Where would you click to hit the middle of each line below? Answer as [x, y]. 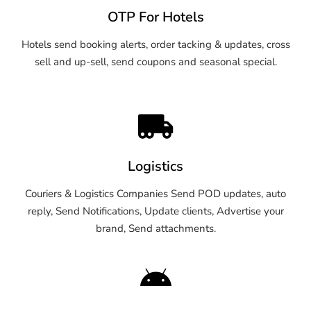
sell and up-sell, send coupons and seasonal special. [155, 61]
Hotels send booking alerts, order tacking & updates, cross [155, 44]
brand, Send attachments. [155, 228]
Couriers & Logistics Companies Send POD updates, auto [155, 193]
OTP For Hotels [155, 17]
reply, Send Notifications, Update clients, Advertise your [155, 211]
